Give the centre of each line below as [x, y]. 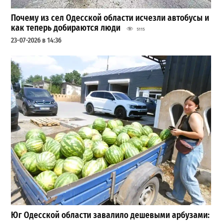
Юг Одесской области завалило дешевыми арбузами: [111, 215]
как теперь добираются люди [66, 28]
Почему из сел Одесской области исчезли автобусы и [110, 18]
